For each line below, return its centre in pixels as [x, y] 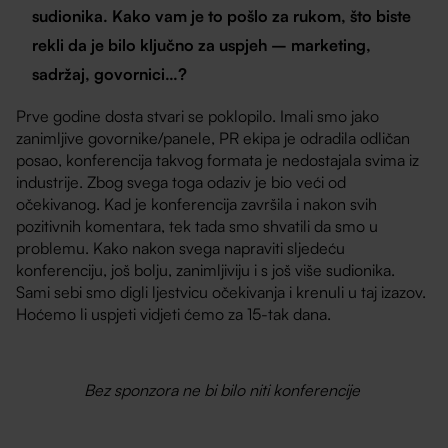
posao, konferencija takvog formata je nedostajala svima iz [218, 159]
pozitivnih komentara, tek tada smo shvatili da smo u [197, 225]
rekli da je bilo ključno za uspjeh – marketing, [202, 44]
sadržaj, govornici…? [110, 73]
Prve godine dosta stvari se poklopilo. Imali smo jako [198, 115]
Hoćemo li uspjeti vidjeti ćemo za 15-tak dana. [174, 313]
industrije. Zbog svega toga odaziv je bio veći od [181, 181]
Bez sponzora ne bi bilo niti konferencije [224, 390]
